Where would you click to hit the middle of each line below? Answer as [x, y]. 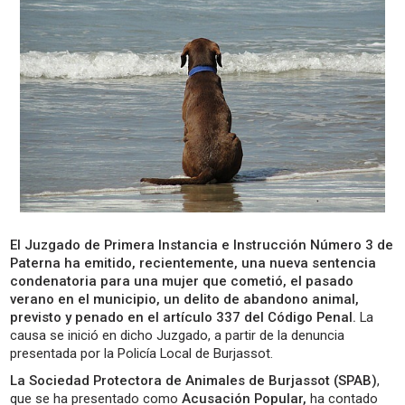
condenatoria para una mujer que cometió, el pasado [182, 281]
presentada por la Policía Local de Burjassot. [142, 353]
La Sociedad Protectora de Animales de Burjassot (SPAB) [194, 380]
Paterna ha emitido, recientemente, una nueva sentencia [193, 263]
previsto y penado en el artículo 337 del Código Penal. [184, 317]
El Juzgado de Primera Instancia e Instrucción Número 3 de [202, 245]
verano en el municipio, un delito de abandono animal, [185, 299]
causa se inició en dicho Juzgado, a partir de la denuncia [178, 335]
